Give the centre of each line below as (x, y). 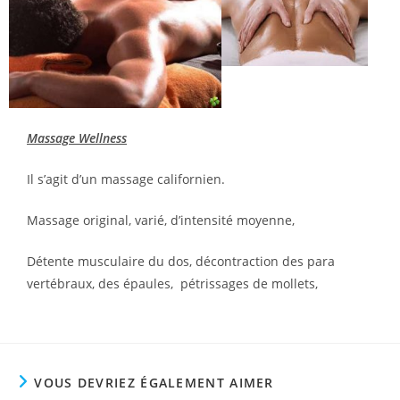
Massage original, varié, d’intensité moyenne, (162, 221)
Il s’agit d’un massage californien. (126, 179)
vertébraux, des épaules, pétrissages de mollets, (174, 284)
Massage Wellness (77, 138)
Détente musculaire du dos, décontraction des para (181, 262)
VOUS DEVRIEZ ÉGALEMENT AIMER (154, 383)
